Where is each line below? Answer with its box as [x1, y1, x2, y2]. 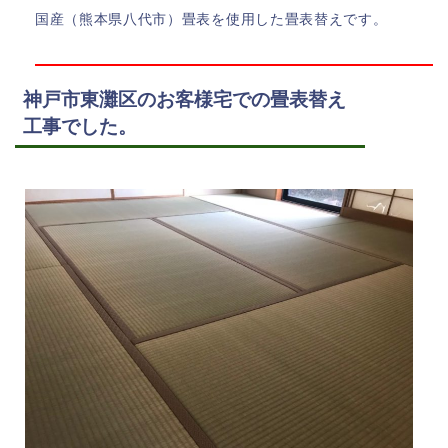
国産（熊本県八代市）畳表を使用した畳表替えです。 [35, 11, 388, 27]
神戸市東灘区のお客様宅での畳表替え [23, 88, 346, 110]
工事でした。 [23, 115, 137, 137]
